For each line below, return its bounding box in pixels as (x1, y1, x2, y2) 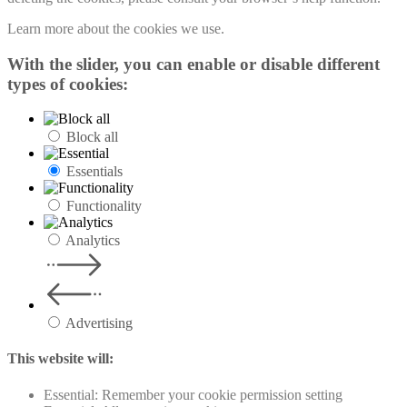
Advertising (65, 315, 133, 332)
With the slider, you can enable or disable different (7, 54, 380, 74)
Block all (66, 129, 118, 145)
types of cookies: (7, 74, 128, 94)
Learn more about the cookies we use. (7, 20, 224, 36)
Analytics (65, 233, 120, 249)
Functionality (66, 198, 142, 214)
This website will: (7, 351, 114, 367)
